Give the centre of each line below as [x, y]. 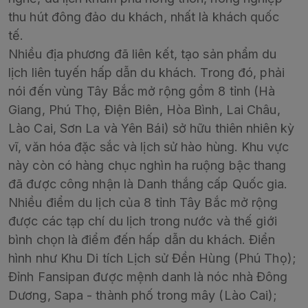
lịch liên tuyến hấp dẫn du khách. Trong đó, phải [146, 73]
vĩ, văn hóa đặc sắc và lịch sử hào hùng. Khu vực [148, 147]
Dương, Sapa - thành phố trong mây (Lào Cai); [143, 296]
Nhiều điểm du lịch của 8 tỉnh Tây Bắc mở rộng [143, 203]
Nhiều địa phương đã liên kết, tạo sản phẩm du [143, 54]
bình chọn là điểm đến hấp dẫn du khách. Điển [142, 240]
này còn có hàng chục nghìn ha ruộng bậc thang [147, 166]
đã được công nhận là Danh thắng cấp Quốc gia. [148, 184]
